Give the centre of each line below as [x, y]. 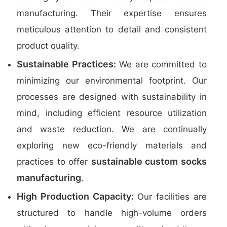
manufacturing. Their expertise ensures [112, 13]
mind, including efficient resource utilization [112, 113]
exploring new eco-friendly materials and [112, 145]
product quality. [48, 46]
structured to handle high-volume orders [112, 213]
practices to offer [54, 162]
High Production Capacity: [75, 196]
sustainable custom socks [149, 161]
